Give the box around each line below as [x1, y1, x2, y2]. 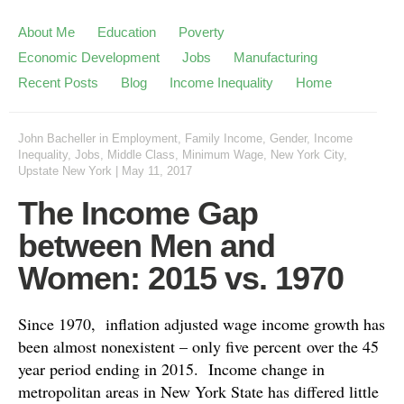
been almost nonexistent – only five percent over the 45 [18, 335, 379, 357]
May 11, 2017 [122, 164, 192, 178]
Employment [112, 132, 178, 145]
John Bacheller [18, 132, 96, 145]
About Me [18, 24, 75, 40]
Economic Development [18, 50, 160, 65]
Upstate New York [18, 164, 112, 178]
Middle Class [107, 148, 175, 161]
